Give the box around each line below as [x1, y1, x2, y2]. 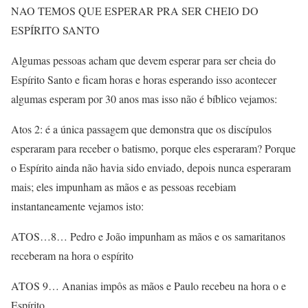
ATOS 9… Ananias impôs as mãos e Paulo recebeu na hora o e [11, 278, 286, 293]
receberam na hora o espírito [11, 248, 133, 263]
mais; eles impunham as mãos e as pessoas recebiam [11, 179, 236, 194]
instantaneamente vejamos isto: [11, 199, 144, 213]
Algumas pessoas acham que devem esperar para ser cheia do [11, 53, 276, 67]
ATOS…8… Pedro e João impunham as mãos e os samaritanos [11, 229, 285, 243]
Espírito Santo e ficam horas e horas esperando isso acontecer [11, 72, 276, 87]
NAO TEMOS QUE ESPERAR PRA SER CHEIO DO [11, 3, 258, 18]
